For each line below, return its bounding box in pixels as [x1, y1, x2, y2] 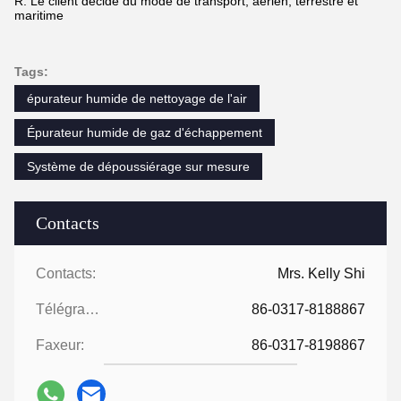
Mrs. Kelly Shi [277, 266, 365, 282]
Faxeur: [36, 337, 84, 354]
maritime [14, 8, 64, 23]
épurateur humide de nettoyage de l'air [27, 91, 247, 107]
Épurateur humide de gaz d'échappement [27, 125, 262, 141]
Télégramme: [85, 302, 99, 318]
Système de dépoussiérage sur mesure [27, 159, 250, 175]
